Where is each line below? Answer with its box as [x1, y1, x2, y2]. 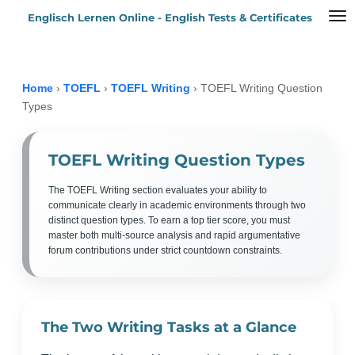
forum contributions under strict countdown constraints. [48, 246, 282, 255]
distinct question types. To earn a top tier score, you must [48, 216, 290, 225]
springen [7, 54, 61, 67]
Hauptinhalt [7, 32, 77, 46]
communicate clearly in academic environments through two [48, 200, 306, 210]
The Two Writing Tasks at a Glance [41, 319, 296, 336]
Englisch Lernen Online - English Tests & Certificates [28, 10, 312, 24]
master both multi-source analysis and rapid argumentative [48, 231, 300, 240]
